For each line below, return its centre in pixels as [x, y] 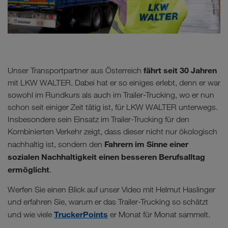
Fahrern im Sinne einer [146, 144]
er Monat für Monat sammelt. [159, 214]
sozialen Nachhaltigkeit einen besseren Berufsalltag [106, 156]
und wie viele [31, 214]
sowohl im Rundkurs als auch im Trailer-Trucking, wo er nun [111, 95]
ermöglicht [28, 169]
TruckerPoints [81, 214]
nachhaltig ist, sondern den [56, 144]
